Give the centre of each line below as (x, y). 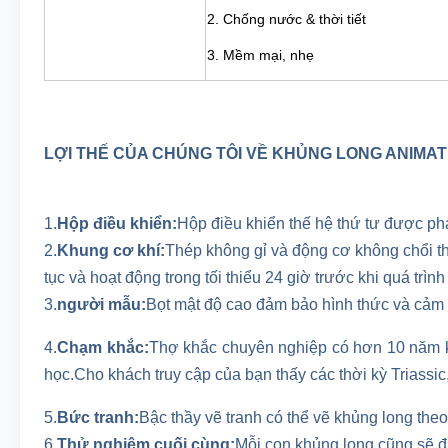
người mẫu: (101, 304)
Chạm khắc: (103, 347)
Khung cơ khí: (111, 250)
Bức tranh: (98, 417)
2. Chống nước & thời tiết (286, 19)
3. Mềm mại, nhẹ (260, 55)
